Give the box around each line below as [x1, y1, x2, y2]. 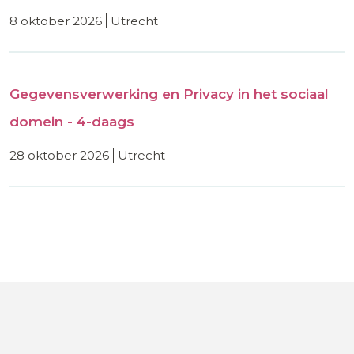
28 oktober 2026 [9, 147, 109, 163]
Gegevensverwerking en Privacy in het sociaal [9, 85, 329, 102]
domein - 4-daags [9, 113, 134, 130]
